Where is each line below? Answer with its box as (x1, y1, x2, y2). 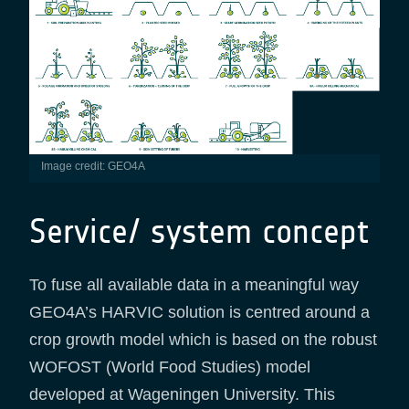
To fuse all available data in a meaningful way (29, 276, 359, 295)
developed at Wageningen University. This (29, 385, 335, 404)
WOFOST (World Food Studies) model (29, 358, 310, 377)
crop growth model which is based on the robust (29, 330, 377, 350)
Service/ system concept (29, 211, 369, 253)
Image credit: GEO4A (43, 160, 145, 173)
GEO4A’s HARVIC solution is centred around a (29, 303, 370, 322)
